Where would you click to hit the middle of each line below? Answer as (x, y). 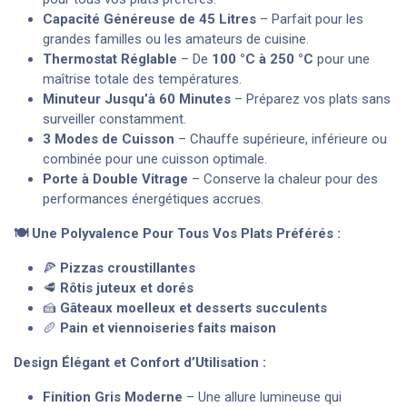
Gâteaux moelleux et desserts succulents (194, 308)
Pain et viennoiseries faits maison (168, 328)
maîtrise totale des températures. (142, 79)
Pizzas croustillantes (128, 268)
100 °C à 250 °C (263, 59)
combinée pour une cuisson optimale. (155, 159)
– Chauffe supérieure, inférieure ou (281, 139)
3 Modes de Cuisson (109, 139)
